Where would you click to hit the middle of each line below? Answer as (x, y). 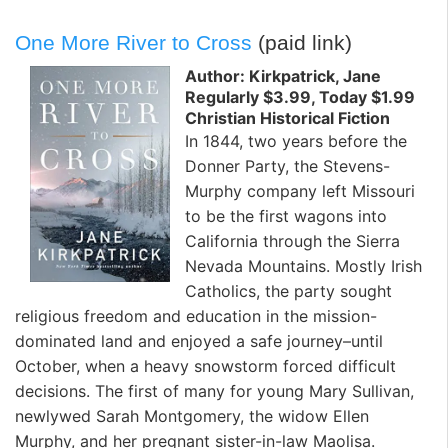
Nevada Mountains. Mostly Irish (303, 265)
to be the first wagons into (286, 215)
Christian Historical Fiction (287, 117)
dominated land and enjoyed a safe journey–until (199, 340)
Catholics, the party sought (288, 290)
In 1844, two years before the (296, 140)
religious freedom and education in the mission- (196, 315)
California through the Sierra (292, 240)
